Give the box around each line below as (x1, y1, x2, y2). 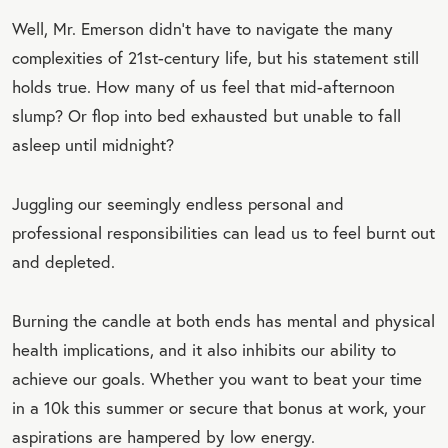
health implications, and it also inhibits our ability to (12, 337, 396, 361)
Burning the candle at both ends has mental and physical (12, 308, 435, 332)
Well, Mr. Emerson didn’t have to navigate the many (12, 16, 393, 40)
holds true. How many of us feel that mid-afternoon (12, 74, 395, 98)
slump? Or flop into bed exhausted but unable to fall (12, 103, 401, 127)
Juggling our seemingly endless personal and (12, 191, 344, 215)
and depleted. (12, 249, 115, 273)
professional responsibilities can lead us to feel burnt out (12, 220, 435, 244)
